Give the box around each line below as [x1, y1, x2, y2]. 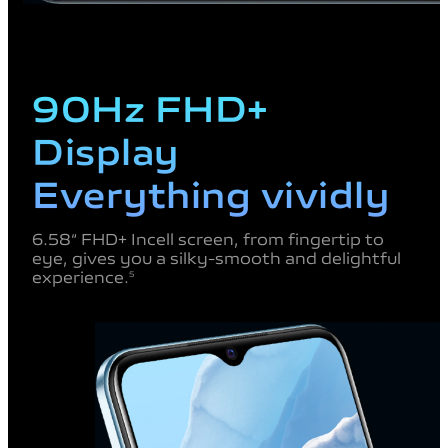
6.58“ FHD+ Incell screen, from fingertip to [32, 226, 384, 249]
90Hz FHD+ [32, 79, 269, 131]
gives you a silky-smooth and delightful [72, 245, 401, 268]
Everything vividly [32, 165, 389, 217]
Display [32, 122, 179, 174]
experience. [32, 264, 129, 287]
